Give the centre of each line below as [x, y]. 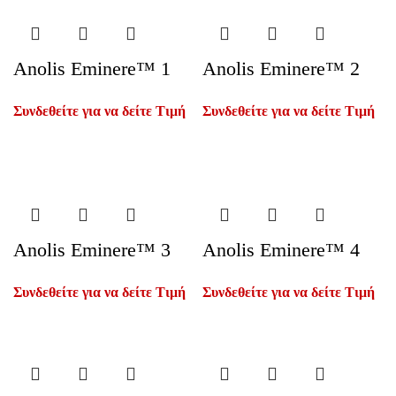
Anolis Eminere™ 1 [92, 69]
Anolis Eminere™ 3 [92, 250]
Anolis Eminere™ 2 [281, 69]
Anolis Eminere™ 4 [281, 250]
